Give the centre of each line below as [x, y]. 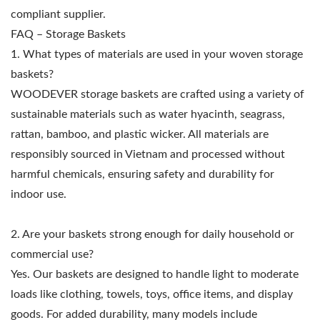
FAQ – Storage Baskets [68, 35]
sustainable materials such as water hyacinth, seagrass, [148, 115]
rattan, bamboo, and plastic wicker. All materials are [140, 135]
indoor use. [39, 195]
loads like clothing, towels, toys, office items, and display [152, 295]
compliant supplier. [58, 15]
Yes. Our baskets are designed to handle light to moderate [155, 275]
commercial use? [52, 255]
